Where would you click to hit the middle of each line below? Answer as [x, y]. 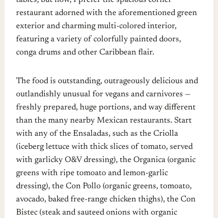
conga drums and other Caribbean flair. [85, 53]
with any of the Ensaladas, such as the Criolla [97, 134]
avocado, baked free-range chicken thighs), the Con [106, 200]
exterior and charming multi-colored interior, [96, 26]
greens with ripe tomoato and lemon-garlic [92, 173]
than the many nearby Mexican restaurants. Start [104, 121]
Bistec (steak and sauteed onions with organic [97, 213]
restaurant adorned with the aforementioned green [107, 13]
